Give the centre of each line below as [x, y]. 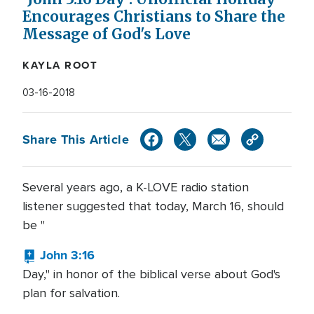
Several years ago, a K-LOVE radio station [136, 187]
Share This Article [76, 139]
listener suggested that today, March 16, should [153, 206]
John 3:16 [67, 255]
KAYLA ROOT [60, 65]
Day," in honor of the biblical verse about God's [151, 274]
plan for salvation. [71, 293]
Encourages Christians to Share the [154, 17]
